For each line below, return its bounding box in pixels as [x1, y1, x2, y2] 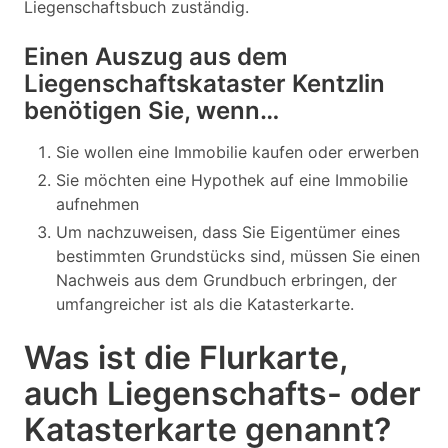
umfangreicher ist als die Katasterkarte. [56, 294, 354, 314]
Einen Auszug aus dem [24, 42, 288, 71]
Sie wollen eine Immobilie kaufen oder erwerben [56, 142, 419, 162]
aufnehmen [56, 194, 139, 214]
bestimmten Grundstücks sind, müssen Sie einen [56, 246, 420, 266]
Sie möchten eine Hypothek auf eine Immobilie [56, 170, 408, 190]
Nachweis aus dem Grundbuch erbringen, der [56, 270, 397, 290]
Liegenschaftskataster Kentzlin [24, 69, 385, 98]
